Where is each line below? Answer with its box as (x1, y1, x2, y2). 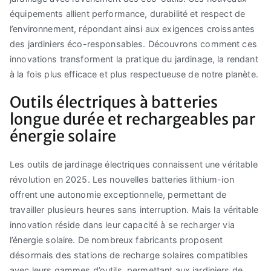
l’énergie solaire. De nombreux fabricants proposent (10, 235, 223, 246)
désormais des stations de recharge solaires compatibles (10, 250, 248, 261)
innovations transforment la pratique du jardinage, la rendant (10, 54, 258, 65)
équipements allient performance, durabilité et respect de (10, 8, 246, 19)
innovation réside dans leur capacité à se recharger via (10, 220, 235, 230)
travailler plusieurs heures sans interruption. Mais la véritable (10, 204, 259, 215)
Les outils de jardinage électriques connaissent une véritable (10, 159, 258, 170)
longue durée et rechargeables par (10, 109, 255, 129)
